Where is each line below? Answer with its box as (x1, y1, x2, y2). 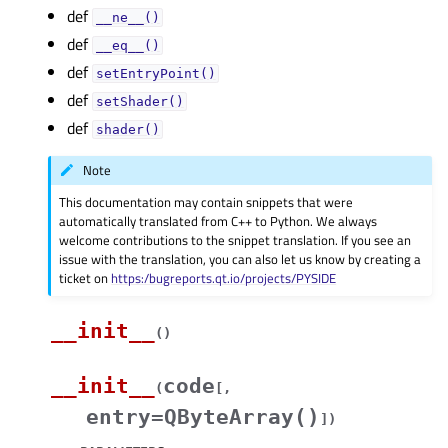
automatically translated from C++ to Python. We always (59, 210, 378, 231)
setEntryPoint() (95, 66, 216, 81)
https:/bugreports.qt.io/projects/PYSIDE (111, 267, 337, 288)
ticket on (59, 267, 112, 288)
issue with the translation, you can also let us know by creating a (59, 248, 422, 269)
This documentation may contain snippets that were (59, 191, 354, 212)
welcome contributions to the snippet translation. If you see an (59, 229, 412, 250)
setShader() (95, 94, 184, 109)
